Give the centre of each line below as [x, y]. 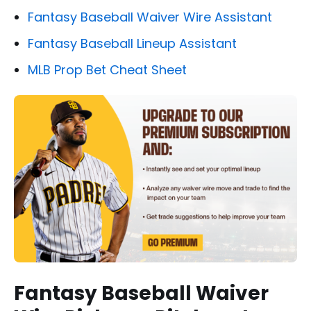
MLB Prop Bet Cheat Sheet [107, 70]
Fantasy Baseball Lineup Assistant [132, 44]
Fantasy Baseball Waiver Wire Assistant [150, 17]
